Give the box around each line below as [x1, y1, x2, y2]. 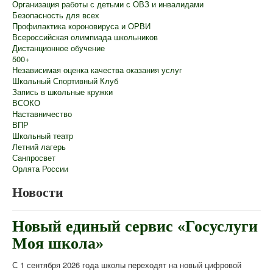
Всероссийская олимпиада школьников [12, 31, 158, 43]
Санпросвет [12, 152, 55, 164]
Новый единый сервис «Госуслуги [12, 218, 258, 236]
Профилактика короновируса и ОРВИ [12, 20, 151, 32]
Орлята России [12, 163, 68, 175]
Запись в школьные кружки [12, 86, 113, 98]
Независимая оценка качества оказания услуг [12, 64, 182, 76]
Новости [12, 185, 63, 200]
